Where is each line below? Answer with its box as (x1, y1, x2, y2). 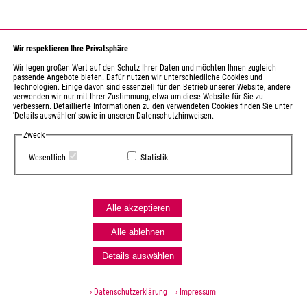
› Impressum (169, 287, 217, 297)
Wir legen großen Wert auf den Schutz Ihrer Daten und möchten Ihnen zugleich (13, 62, 277, 73)
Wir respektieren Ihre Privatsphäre (13, 43, 129, 53)
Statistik (140, 152, 169, 162)
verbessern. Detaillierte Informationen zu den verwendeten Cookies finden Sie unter (13, 101, 293, 111)
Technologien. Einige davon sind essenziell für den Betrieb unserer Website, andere (13, 82, 291, 92)
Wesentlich (29, 152, 66, 162)
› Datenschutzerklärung (90, 287, 168, 297)
